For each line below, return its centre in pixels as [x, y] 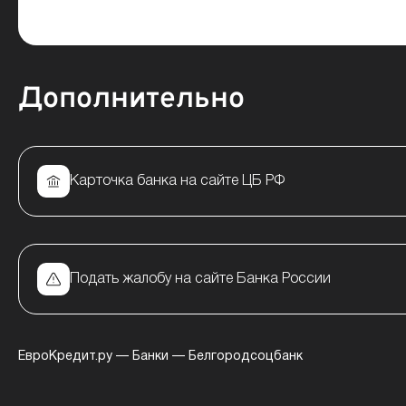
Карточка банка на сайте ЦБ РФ [177, 181]
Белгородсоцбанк [246, 357]
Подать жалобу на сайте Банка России [200, 279]
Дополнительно [131, 100]
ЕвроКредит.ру [65, 357]
